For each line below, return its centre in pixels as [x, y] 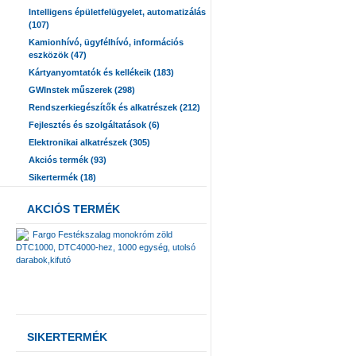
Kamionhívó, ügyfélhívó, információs [106, 42]
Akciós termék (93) [68, 160]
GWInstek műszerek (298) [82, 90]
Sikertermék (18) [62, 177]
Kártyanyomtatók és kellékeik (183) [101, 72]
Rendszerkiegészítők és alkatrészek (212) [114, 107]
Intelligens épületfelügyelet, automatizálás [117, 12]
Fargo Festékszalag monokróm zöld [103, 234]
